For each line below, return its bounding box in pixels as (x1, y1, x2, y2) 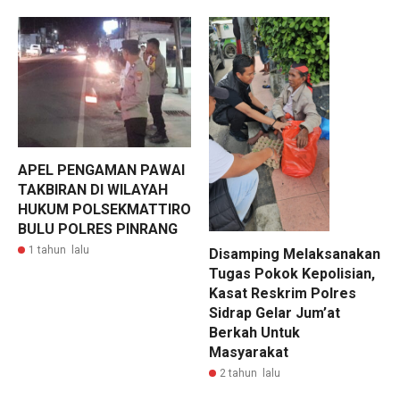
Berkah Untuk (209, 324, 300, 342)
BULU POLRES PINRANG (18, 220, 178, 237)
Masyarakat (209, 344, 288, 362)
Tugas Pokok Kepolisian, (209, 265, 375, 283)
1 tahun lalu (29, 243, 89, 256)
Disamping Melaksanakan (209, 246, 380, 263)
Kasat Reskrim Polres (209, 285, 356, 303)
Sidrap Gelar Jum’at (209, 304, 340, 322)
